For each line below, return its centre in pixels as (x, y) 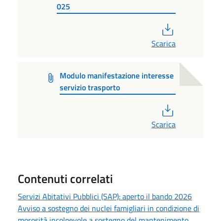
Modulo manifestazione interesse (117, 75)
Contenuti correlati (65, 179)
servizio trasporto (90, 87)
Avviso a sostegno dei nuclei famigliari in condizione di (109, 208)
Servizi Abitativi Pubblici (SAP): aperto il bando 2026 (105, 197)
